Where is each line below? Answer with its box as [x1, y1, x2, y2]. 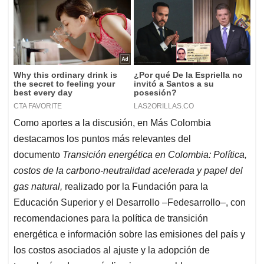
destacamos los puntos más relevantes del [14, 134, 191, 144]
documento [14, 150, 62, 160]
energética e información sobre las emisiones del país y [14, 229, 245, 240]
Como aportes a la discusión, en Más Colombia [14, 118, 211, 128]
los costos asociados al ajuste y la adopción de [14, 245, 210, 256]
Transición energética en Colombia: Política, [62, 150, 247, 160]
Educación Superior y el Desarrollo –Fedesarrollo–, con [14, 197, 246, 208]
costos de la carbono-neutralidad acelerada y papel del [14, 166, 243, 176]
